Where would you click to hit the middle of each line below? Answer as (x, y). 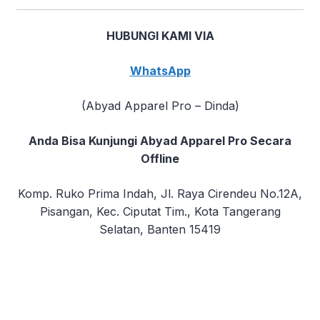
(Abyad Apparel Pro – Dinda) (160, 106)
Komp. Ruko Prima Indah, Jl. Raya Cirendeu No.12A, (160, 194)
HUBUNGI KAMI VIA (160, 36)
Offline (160, 159)
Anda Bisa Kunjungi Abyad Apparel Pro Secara (160, 141)
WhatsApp (160, 71)
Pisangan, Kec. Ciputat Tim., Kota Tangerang (160, 212)
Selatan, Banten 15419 (160, 230)
